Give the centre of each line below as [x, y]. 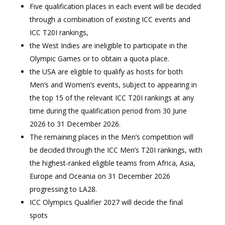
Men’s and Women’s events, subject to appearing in [113, 85]
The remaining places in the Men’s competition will [111, 137]
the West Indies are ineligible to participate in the [108, 45]
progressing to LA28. [63, 189]
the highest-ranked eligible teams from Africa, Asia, [112, 163]
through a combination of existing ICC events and [110, 19]
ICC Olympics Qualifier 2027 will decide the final [106, 202]
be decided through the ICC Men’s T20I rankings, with [116, 150]
